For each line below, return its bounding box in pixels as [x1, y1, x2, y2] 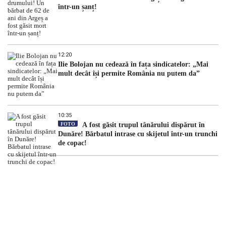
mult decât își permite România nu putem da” [58, 69, 200, 77]
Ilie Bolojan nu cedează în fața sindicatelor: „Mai [58, 60, 208, 68]
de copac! [58, 139, 91, 147]
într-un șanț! [58, 3, 99, 11]
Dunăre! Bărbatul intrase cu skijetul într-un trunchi [58, 130, 217, 138]
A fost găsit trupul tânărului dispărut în [80, 121, 205, 129]
